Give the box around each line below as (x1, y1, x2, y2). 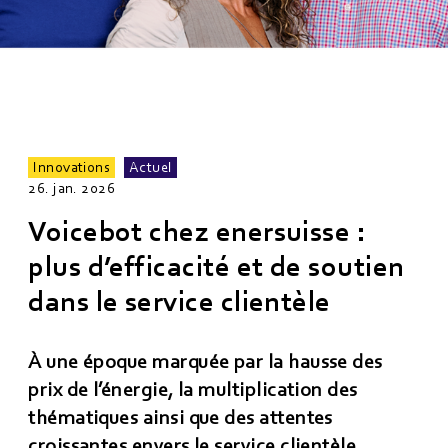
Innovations (33, 159, 111, 176)
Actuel (128, 159, 172, 176)
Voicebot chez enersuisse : (28, 216, 366, 248)
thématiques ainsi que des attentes (28, 407, 333, 429)
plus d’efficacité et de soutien (28, 251, 405, 283)
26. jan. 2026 (28, 180, 116, 197)
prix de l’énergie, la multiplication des (28, 379, 358, 401)
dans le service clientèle (28, 286, 331, 318)
